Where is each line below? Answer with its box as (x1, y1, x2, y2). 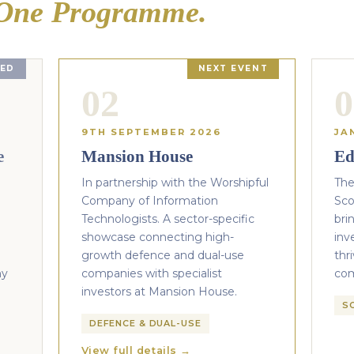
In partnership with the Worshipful (81, 175, 269, 190)
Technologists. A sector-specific (81, 212, 254, 226)
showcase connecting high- (81, 230, 234, 244)
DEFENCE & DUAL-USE (88, 318, 201, 329)
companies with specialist (81, 266, 222, 281)
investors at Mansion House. (81, 284, 237, 299)
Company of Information (81, 194, 218, 208)
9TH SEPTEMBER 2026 (81, 126, 222, 137)
